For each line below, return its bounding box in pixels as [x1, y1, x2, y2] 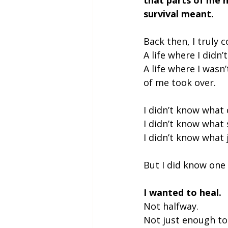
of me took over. [144, 76, 216, 89]
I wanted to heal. [144, 186, 221, 198]
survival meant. [144, 7, 214, 20]
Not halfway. [144, 199, 198, 212]
